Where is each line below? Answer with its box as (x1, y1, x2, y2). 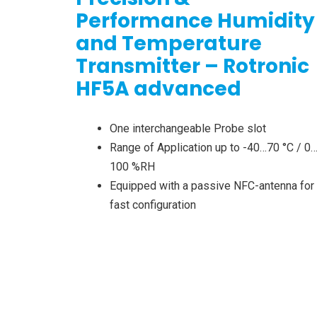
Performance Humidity (76, 7, 315, 35)
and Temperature (76, 30, 262, 58)
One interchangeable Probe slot (110, 122, 266, 136)
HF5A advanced (76, 75, 241, 103)
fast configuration (110, 198, 196, 212)
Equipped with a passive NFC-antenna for (110, 179, 314, 193)
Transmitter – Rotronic (76, 52, 309, 81)
